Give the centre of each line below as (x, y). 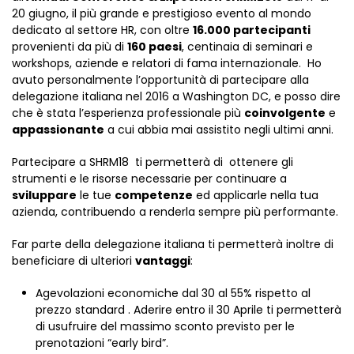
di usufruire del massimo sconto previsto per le (165, 326)
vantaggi (163, 261)
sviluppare (44, 195)
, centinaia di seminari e (247, 47)
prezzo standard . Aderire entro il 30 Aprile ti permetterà (188, 310)
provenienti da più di (70, 47)
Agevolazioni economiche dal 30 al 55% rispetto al (173, 293)
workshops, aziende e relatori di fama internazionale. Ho (167, 63)
